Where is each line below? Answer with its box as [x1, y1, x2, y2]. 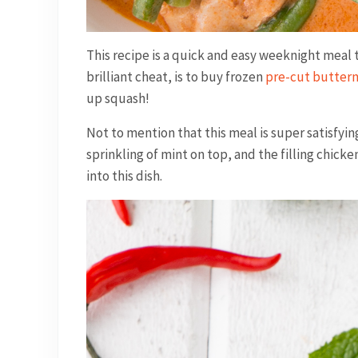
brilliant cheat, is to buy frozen [86, 67, 265, 86]
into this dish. [86, 166, 162, 185]
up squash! [86, 89, 149, 107]
